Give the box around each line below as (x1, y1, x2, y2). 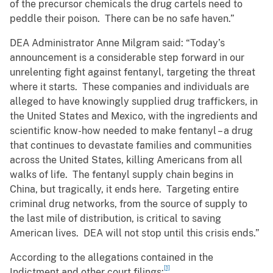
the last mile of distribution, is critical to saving (10, 213, 221, 225)
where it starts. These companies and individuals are (10, 81, 249, 93)
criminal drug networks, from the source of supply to (10, 198, 247, 210)
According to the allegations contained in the (10, 252, 213, 264)
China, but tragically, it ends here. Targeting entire (10, 183, 239, 196)
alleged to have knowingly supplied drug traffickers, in (10, 96, 258, 108)
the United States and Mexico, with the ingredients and (10, 110, 258, 122)
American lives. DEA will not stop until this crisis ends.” (10, 227, 260, 239)
